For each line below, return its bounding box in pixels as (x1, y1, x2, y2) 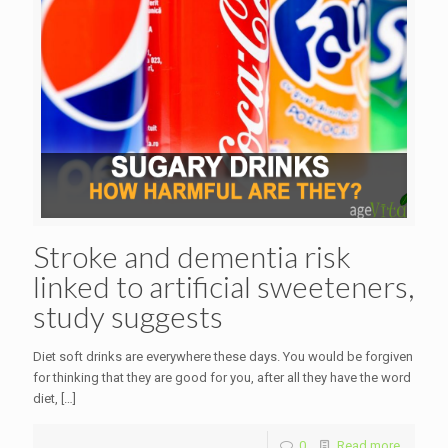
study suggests (33, 297, 223, 334)
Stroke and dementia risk (33, 237, 351, 274)
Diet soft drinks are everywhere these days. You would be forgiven (33, 348, 413, 364)
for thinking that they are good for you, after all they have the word (33, 369, 411, 385)
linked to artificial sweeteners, (33, 267, 414, 304)
